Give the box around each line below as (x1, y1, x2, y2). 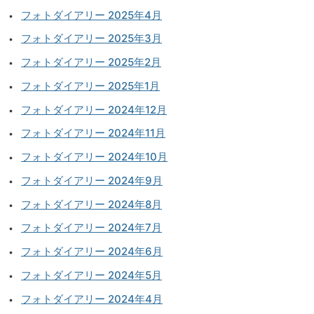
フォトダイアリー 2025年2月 (21, 55, 161, 69)
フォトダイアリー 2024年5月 (21, 268, 162, 282)
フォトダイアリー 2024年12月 (21, 102, 167, 116)
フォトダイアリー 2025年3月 (21, 32, 162, 46)
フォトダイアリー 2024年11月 (21, 126, 165, 140)
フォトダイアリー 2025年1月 (21, 78, 160, 93)
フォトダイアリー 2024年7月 (21, 221, 162, 235)
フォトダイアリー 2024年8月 (21, 197, 162, 211)
